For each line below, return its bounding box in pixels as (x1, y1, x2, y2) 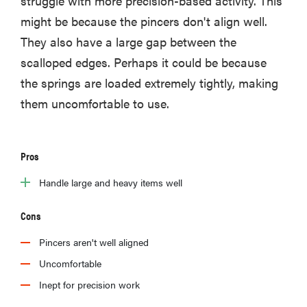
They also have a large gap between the (21, 32, 236, 50)
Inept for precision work (39, 277, 140, 291)
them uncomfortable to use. (21, 94, 169, 112)
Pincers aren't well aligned (39, 234, 149, 249)
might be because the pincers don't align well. (21, 12, 267, 29)
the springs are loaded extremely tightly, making (21, 73, 278, 91)
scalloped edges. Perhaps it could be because (21, 53, 267, 71)
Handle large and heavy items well (39, 175, 182, 189)
